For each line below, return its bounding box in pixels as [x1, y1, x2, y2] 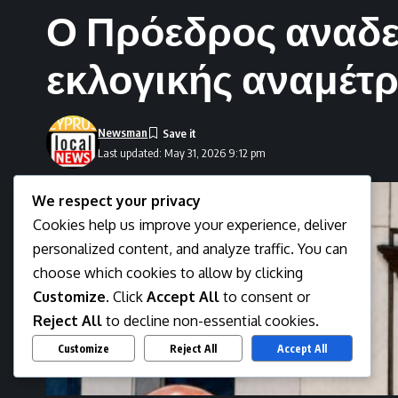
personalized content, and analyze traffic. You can [33, 240, 347, 259]
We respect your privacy [32, 192, 201, 211]
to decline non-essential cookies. [102, 312, 319, 330]
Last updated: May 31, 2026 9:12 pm [98, 145, 267, 160]
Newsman [98, 125, 148, 140]
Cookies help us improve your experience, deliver [33, 216, 346, 235]
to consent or [219, 288, 310, 306]
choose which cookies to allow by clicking [33, 264, 303, 283]
